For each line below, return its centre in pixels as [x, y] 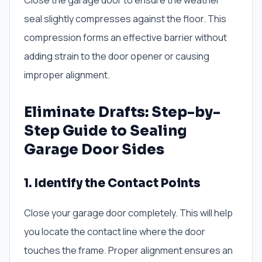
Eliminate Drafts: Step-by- [122, 113]
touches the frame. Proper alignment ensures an [128, 251]
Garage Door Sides [94, 150]
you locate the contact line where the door [115, 232]
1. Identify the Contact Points [112, 184]
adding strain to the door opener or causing [117, 56]
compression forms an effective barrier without [125, 38]
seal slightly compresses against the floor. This [125, 19]
